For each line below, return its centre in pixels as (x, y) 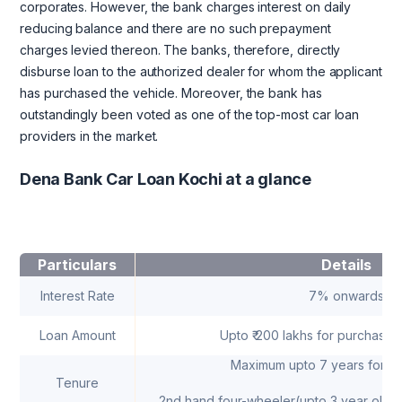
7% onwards (346, 296)
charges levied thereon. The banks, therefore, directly (180, 50)
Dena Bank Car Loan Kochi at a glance (166, 179)
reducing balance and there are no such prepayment (175, 29)
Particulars (77, 265)
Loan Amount (77, 336)
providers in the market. (89, 136)
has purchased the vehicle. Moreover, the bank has (171, 93)
